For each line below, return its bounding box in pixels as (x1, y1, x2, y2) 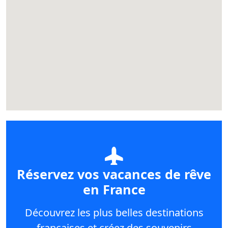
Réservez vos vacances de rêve (17, 165, 211, 183)
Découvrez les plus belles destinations (24, 206, 204, 219)
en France (82, 181, 146, 198)
